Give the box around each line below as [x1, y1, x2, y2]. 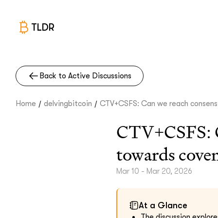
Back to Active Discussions [39, 72, 131, 80]
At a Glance [139, 200, 187, 210]
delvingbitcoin [44, 99, 92, 108]
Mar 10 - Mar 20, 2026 [116, 167, 192, 176]
